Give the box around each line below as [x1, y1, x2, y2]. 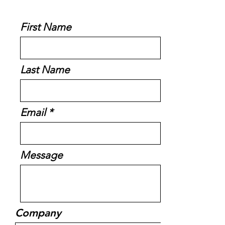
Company [15, 206, 61, 219]
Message [20, 149, 63, 161]
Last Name [20, 63, 70, 76]
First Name [20, 21, 71, 33]
